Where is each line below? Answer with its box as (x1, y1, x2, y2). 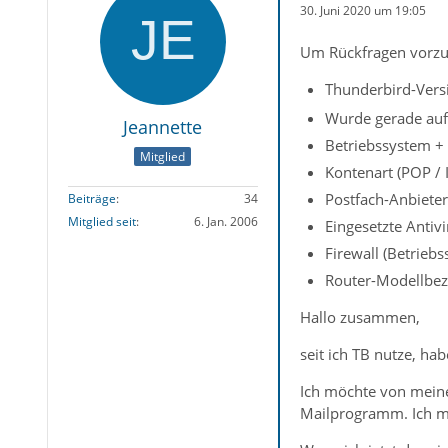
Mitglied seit (67, 213, 136, 231)
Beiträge (67, 190, 116, 208)
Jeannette (123, 115, 203, 139)
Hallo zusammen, (299, 307, 420, 328)
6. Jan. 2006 (193, 213, 258, 231)
